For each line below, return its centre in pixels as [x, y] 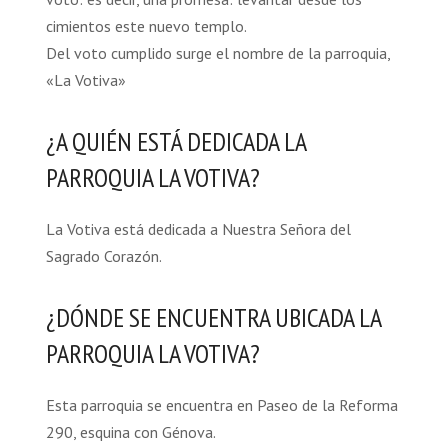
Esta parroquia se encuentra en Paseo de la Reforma [221, 404]
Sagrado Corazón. [103, 255]
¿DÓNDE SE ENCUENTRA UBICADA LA [213, 317]
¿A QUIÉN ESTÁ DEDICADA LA [175, 141]
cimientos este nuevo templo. [146, 25]
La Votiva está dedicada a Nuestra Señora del [198, 228]
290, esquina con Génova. [130, 431]
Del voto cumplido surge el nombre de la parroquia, [217, 52]
